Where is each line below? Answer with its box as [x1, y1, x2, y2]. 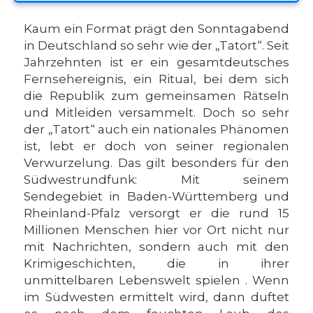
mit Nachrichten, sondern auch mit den [24, 240, 289, 254]
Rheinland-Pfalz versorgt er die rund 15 [24, 206, 289, 220]
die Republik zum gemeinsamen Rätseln [24, 89, 289, 103]
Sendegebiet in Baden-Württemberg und [24, 189, 289, 203]
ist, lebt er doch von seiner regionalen [24, 139, 289, 153]
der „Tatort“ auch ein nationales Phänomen [24, 122, 289, 136]
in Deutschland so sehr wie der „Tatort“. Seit [24, 38, 289, 52]
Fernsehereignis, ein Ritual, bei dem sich [24, 72, 289, 86]
